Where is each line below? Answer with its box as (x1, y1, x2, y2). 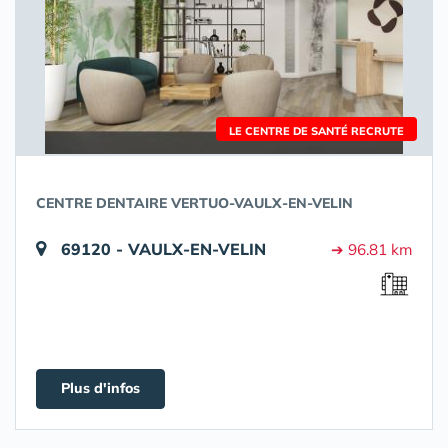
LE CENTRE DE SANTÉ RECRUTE (229, 124, 404, 138)
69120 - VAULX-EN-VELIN (61, 239, 266, 259)
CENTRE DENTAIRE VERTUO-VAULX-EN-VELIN (36, 194, 353, 212)
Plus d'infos (61, 379, 140, 397)
